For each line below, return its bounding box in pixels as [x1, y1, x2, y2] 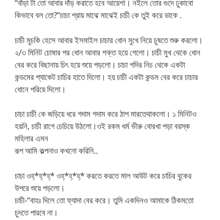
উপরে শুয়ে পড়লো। [15, 182, 65, 193]
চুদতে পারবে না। [15, 206, 58, 218]
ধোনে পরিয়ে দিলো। [15, 83, 66, 95]
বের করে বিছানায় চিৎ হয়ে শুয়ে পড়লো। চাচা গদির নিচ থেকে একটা [15, 58, 185, 70]
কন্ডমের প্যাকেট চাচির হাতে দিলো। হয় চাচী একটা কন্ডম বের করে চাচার [15, 71, 198, 82]
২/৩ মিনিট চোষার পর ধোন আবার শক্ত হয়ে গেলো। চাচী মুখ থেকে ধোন [15, 46, 200, 58]
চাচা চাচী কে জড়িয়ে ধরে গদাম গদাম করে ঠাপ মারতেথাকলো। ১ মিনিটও [15, 108, 196, 119]
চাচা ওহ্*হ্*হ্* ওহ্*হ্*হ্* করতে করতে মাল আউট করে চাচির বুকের [15, 169, 192, 181]
